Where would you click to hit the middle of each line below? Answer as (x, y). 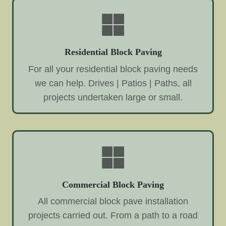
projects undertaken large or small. (113, 97)
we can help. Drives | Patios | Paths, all (113, 83)
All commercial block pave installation (113, 202)
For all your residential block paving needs (113, 69)
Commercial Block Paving (113, 184)
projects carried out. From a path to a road (113, 216)
